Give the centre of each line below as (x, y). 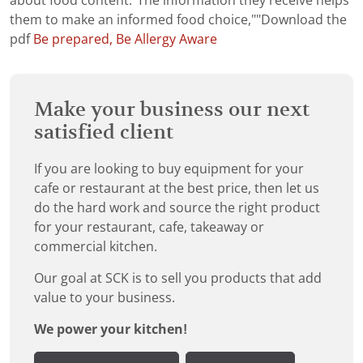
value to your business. (105, 298)
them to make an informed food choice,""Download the (178, 20)
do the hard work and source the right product (177, 208)
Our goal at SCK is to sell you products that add (178, 279)
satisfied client (104, 132)
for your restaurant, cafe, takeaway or (149, 228)
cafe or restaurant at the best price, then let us (177, 189)
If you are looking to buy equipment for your (169, 169)
